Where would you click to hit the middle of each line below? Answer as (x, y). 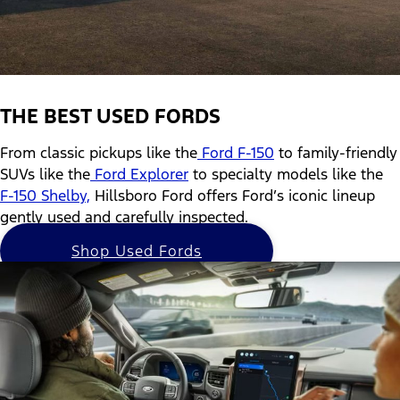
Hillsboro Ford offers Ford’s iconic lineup (233, 195)
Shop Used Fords (137, 251)
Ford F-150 (238, 152)
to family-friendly (336, 152)
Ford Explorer (142, 174)
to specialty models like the (286, 174)
